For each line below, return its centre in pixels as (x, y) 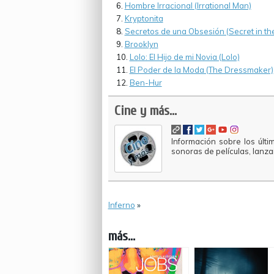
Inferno (121, 205)
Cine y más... (145, 111)
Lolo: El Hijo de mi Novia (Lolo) (184, 57)
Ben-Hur (146, 83)
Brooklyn (141, 44)
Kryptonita (144, 18)
